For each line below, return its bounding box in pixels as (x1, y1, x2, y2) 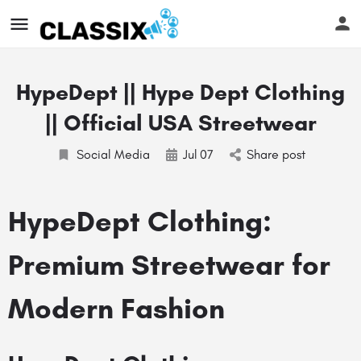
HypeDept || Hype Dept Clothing (16, 78, 345, 106)
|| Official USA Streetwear (44, 109, 317, 136)
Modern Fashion (8, 291, 225, 326)
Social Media (76, 147, 150, 162)
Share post (246, 147, 305, 162)
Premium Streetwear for (8, 247, 330, 282)
